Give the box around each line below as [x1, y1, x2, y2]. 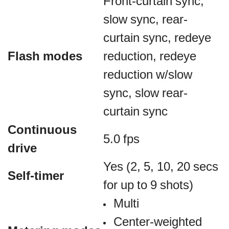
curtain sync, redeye [103, 29, 211, 46]
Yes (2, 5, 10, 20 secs [103, 157, 218, 175]
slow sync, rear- [103, 10, 188, 28]
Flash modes [8, 47, 82, 64]
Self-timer [8, 167, 64, 184]
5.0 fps [103, 130, 140, 147]
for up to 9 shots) [103, 176, 193, 193]
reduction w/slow [103, 65, 192, 83]
